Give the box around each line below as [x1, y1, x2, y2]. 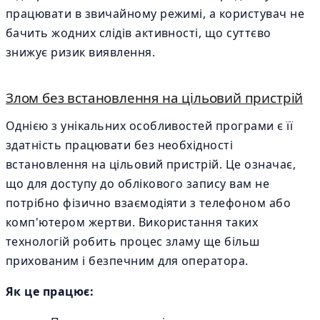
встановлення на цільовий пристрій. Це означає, [6, 156, 296, 172]
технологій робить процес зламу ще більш [6, 234, 260, 249]
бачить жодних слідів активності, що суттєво [6, 25, 271, 41]
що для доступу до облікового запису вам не [6, 176, 270, 191]
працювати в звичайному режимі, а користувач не [6, 6, 305, 21]
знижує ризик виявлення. [6, 44, 156, 60]
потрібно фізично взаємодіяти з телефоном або [6, 195, 291, 211]
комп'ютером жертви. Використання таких [6, 214, 259, 230]
